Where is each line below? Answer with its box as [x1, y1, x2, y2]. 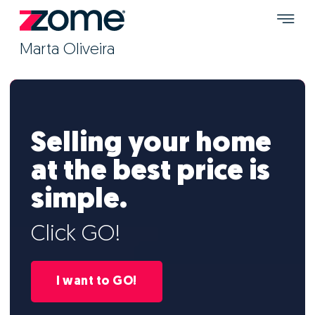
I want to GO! [56, 276, 137, 288]
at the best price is [31, 158, 270, 186]
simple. [31, 186, 127, 214]
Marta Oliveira [20, 42, 115, 58]
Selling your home [31, 130, 271, 158]
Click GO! [31, 224, 120, 246]
